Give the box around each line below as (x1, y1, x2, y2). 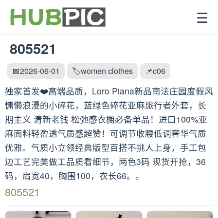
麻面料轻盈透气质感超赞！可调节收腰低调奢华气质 (5, 127, 206, 139)
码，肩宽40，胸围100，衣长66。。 (5, 169, 144, 182)
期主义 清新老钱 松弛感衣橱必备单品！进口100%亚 (5, 113, 207, 125)
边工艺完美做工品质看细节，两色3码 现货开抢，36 (5, 155, 206, 167)
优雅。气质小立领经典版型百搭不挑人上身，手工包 (5, 141, 206, 153)
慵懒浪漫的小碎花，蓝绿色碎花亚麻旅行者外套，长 (5, 99, 206, 111)
